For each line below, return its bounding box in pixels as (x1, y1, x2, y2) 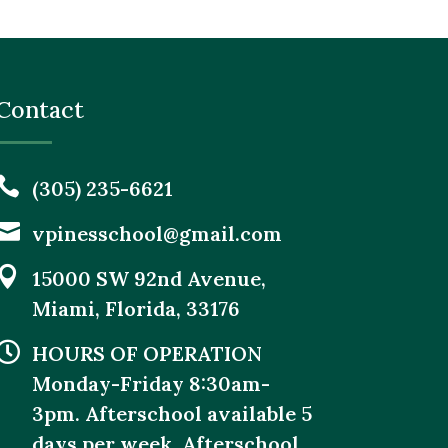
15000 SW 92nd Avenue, (32, 265, 267, 291)
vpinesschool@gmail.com (32, 220, 283, 246)
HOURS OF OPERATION (32, 340, 263, 366)
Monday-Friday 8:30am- (32, 370, 271, 396)
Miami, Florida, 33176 (32, 295, 241, 321)
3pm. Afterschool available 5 (32, 400, 313, 426)
